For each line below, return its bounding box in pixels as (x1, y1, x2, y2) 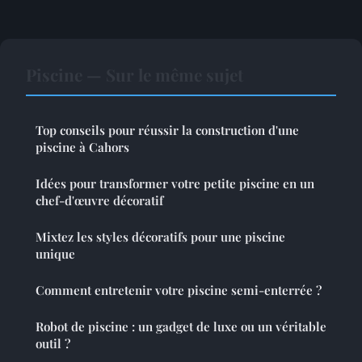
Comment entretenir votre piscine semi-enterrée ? (36, 281, 322, 298)
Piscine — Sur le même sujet (26, 62, 243, 86)
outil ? (36, 335, 70, 351)
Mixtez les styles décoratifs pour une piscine (36, 228, 285, 245)
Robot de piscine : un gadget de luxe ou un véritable (36, 318, 326, 335)
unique (36, 245, 75, 262)
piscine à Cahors (36, 138, 129, 155)
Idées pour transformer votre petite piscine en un (36, 175, 314, 192)
